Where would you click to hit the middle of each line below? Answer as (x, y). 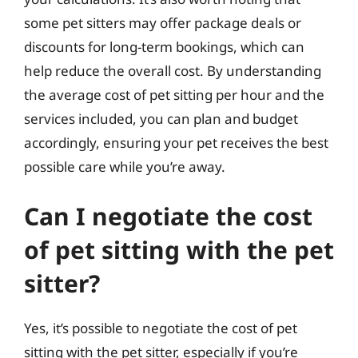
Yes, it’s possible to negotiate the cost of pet (161, 328)
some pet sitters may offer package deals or (163, 23)
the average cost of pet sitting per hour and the (174, 95)
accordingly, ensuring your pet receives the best (176, 143)
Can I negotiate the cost (168, 216)
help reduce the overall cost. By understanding (173, 71)
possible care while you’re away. (125, 167)
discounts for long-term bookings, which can (164, 47)
